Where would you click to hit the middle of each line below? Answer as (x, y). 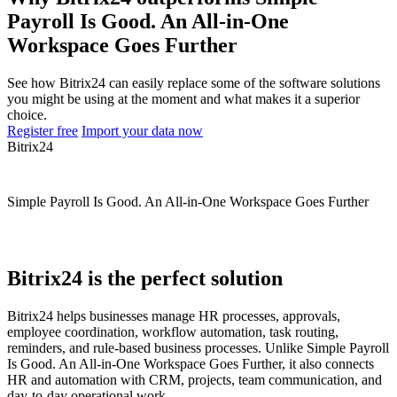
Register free (43, 130)
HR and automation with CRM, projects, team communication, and (195, 379)
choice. (27, 114)
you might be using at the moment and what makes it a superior (183, 98)
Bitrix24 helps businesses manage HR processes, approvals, (174, 315)
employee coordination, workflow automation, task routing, (173, 331)
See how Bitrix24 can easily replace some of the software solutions (194, 82)
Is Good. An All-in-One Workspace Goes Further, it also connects (191, 363)
